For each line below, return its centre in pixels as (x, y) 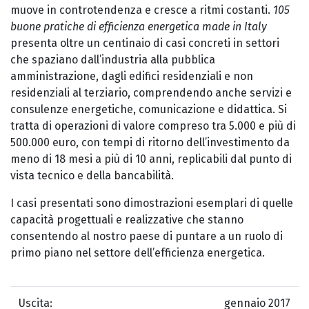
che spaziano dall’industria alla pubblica (113, 60)
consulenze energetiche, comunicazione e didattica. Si (149, 110)
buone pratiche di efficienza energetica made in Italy (139, 27)
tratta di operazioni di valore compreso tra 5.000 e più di (153, 126)
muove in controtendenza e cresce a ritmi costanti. (142, 10)
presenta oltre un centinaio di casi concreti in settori (145, 43)
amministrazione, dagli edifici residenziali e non (132, 77)
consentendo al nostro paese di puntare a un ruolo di (147, 237)
